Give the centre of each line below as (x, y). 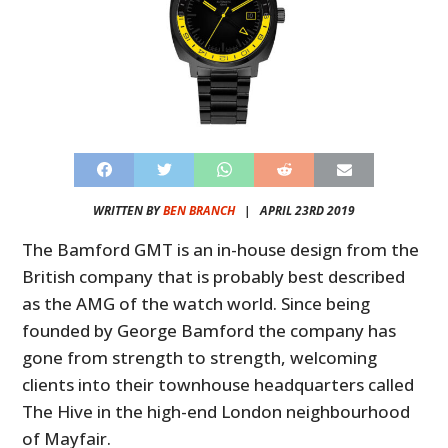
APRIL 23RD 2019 (307, 210)
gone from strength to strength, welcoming (200, 357)
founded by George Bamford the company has (209, 330)
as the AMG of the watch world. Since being (196, 303)
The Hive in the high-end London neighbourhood (216, 411)
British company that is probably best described (214, 276)
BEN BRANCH (199, 210)
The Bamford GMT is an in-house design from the (221, 249)
